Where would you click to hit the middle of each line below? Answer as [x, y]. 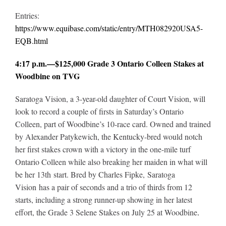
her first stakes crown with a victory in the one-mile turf [103, 149]
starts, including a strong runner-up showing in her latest [103, 199]
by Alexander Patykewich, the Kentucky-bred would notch [108, 136]
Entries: [27, 15]
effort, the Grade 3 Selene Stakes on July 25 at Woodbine [106, 212]
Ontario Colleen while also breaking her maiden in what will [111, 161]
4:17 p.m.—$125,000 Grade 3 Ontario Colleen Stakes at [109, 63]
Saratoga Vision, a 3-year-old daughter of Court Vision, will [110, 98]
